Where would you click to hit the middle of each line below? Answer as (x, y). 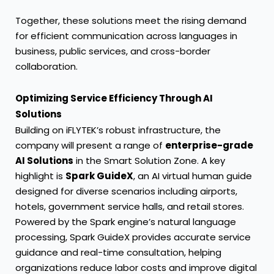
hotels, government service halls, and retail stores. (130, 206)
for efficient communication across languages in (126, 36)
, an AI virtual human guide (193, 176)
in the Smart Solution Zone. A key (149, 160)
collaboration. (46, 67)
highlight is (40, 176)
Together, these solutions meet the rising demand (131, 21)
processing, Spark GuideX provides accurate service (133, 237)
